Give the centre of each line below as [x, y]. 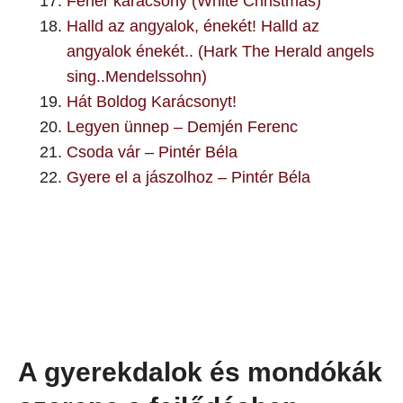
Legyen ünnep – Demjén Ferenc [182, 127]
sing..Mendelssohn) [137, 76]
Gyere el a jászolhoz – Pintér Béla [188, 177]
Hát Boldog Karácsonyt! [152, 102]
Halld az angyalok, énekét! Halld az [193, 26]
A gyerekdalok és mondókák [200, 372]
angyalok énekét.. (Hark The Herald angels [220, 51]
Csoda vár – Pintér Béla [152, 152]
